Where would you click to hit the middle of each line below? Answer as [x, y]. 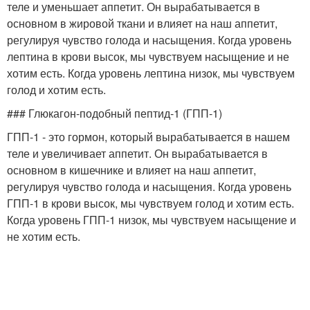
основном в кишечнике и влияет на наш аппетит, [131, 170]
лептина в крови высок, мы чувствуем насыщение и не [148, 56]
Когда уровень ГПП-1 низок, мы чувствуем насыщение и [152, 220]
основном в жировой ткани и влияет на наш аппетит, [142, 23]
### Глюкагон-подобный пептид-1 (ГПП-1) [115, 113]
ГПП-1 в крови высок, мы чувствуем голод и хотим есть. [151, 203]
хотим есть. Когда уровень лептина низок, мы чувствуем [151, 73]
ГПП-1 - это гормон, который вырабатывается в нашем [148, 137]
